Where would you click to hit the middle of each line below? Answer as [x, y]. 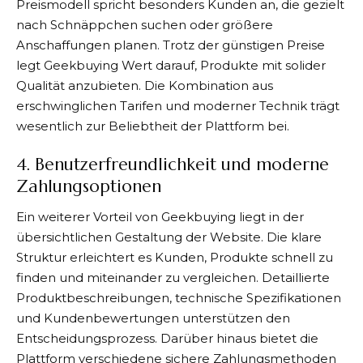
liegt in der [271, 216]
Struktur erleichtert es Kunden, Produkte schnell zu [175, 257]
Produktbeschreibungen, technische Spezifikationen [179, 297]
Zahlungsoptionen [89, 186]
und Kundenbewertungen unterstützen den [153, 318]
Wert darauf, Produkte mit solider [224, 65]
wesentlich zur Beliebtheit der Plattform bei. [153, 126]
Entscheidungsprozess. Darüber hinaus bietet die [167, 338]
